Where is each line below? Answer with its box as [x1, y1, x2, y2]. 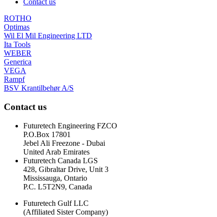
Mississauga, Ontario [23, 173, 87, 182]
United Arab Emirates [23, 147, 90, 156]
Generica [4, 58, 31, 66]
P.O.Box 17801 [23, 130, 71, 139]
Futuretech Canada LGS [23, 156, 98, 165]
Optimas [4, 23, 30, 31]
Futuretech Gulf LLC [23, 199, 89, 207]
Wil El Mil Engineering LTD [4, 31, 92, 40]
